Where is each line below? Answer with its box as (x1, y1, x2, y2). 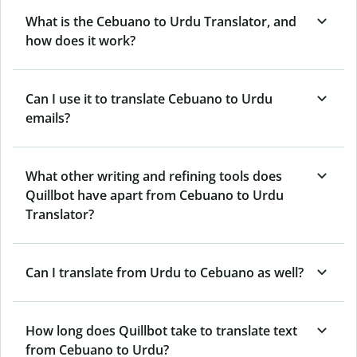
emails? (25, 108, 70, 127)
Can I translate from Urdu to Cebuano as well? (25, 263, 304, 281)
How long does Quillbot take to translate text (25, 321, 297, 339)
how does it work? (25, 31, 135, 49)
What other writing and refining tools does (25, 167, 282, 185)
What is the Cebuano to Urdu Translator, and (25, 12, 296, 30)
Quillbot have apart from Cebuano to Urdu (25, 186, 284, 204)
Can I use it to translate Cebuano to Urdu (25, 89, 273, 108)
